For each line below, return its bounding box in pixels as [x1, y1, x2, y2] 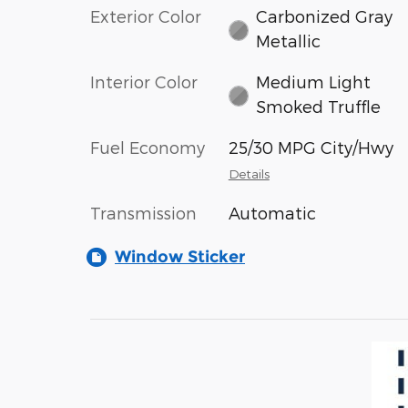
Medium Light [256, 72, 372, 91]
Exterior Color [90, 6, 201, 25]
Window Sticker [115, 247, 245, 267]
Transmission [90, 203, 197, 222]
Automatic [228, 203, 316, 222]
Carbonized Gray [256, 6, 393, 25]
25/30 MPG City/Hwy [228, 138, 393, 157]
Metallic [256, 31, 321, 50]
